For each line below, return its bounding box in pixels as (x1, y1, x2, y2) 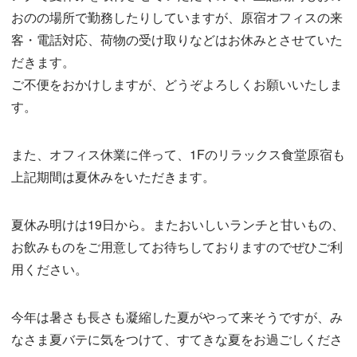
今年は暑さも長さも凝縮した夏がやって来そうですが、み (11, 308, 343, 327)
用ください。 (11, 260, 88, 279)
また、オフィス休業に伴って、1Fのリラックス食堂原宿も (11, 145, 346, 164)
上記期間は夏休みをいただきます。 (11, 167, 216, 186)
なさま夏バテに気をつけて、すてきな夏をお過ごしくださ (11, 330, 343, 349)
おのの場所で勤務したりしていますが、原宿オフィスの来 (11, 8, 343, 27)
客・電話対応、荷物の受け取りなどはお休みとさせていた (11, 30, 343, 49)
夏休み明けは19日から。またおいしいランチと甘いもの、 (11, 215, 345, 234)
